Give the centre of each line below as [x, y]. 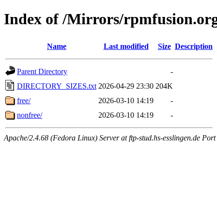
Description [194, 46]
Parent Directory [42, 71]
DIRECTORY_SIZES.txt [57, 86]
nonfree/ [30, 115]
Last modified [126, 46]
